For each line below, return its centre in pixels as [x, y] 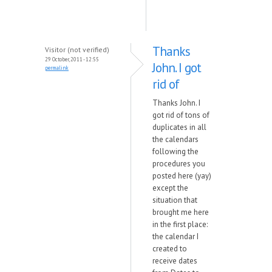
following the [175, 151]
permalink [57, 68]
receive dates [175, 261]
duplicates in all [179, 127]
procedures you [179, 164]
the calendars [175, 139]
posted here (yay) [182, 176]
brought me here [181, 212]
